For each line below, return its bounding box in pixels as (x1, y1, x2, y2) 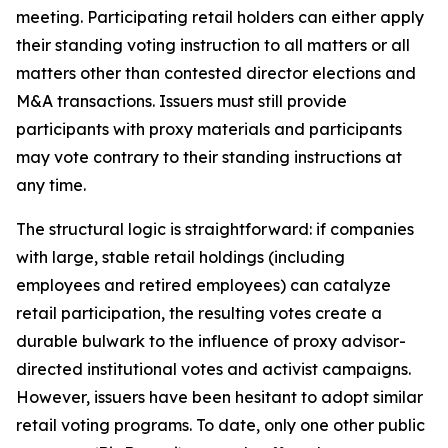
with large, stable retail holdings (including (16, 247, 345, 267)
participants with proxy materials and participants (16, 119, 402, 139)
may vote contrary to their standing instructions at (16, 147, 402, 167)
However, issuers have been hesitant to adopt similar (16, 387, 423, 407)
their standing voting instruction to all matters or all (16, 35, 410, 55)
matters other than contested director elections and (16, 63, 416, 83)
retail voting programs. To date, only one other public (16, 415, 425, 435)
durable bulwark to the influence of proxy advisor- (16, 331, 406, 351)
